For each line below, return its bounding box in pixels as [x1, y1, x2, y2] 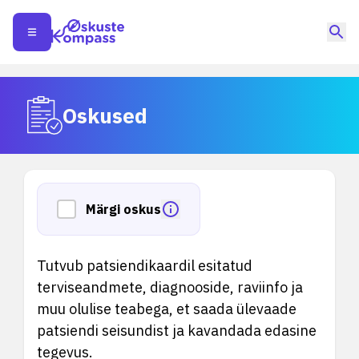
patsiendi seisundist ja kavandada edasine [37, 321, 317, 340]
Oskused [63, 101, 147, 129]
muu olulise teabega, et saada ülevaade [37, 300, 296, 318]
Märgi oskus [86, 201, 161, 217]
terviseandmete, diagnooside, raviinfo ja [37, 278, 303, 296]
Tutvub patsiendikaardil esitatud [37, 256, 252, 275]
